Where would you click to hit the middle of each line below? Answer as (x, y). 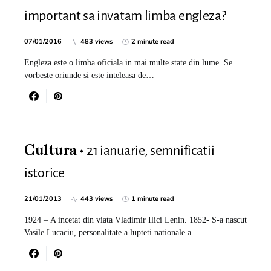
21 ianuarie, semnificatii (150, 151)
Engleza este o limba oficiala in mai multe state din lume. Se (128, 63)
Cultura (51, 151)
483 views (96, 41)
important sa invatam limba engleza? (125, 16)
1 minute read (153, 199)
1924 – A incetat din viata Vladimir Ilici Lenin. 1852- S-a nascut (135, 220)
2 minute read (153, 41)
